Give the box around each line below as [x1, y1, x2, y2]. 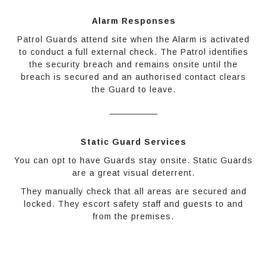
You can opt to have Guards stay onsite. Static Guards [14, 156, 253, 165]
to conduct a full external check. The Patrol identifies [18, 47, 249, 57]
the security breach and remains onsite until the [29, 60, 238, 69]
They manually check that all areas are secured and [20, 187, 247, 196]
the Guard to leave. [91, 85, 176, 94]
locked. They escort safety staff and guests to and [24, 199, 243, 209]
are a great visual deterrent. [72, 168, 195, 178]
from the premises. [93, 212, 174, 221]
